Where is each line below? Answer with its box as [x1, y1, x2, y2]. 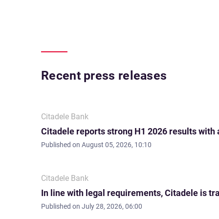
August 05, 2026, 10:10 [82, 141, 152, 149]
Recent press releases [41, 68, 167, 83]
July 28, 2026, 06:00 [82, 202, 142, 210]
